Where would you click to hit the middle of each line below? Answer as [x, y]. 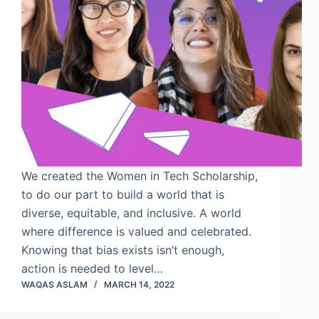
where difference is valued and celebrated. [136, 232]
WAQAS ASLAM [54, 285]
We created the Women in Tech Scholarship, [140, 176]
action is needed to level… [92, 269]
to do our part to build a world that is [123, 195]
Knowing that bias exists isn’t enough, [123, 250]
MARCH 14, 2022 [139, 285]
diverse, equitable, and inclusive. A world [131, 213]
